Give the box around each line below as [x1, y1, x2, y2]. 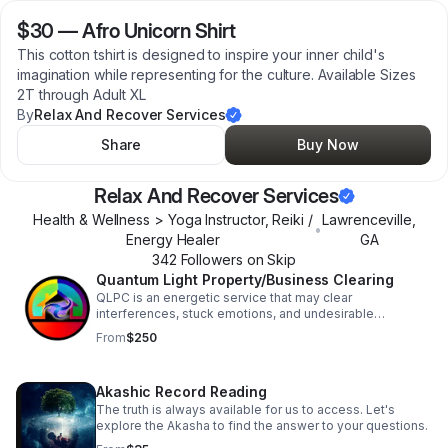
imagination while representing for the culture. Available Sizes [17, 66, 416, 83]
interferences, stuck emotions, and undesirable [96, 306, 374, 321]
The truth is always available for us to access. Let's [96, 402, 395, 417]
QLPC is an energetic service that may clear [96, 290, 352, 305]
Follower [176, 251, 236, 268]
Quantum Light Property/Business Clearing [96, 271, 394, 288]
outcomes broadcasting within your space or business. [96, 322, 418, 337]
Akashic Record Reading [96, 383, 268, 400]
